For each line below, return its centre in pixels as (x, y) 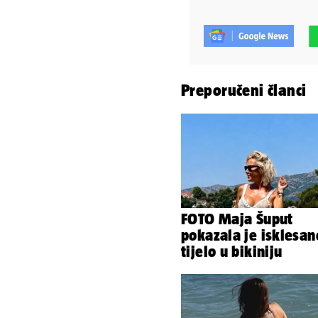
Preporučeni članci (244, 91)
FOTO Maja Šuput (237, 218)
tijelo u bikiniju (232, 251)
